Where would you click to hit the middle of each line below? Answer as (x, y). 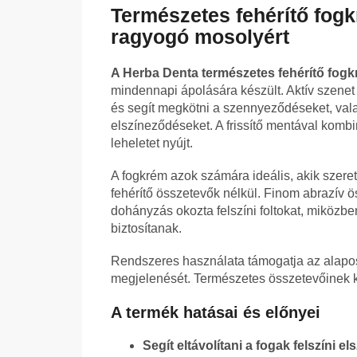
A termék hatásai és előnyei (216, 313)
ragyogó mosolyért (200, 37)
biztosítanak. (146, 229)
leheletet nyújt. (152, 143)
